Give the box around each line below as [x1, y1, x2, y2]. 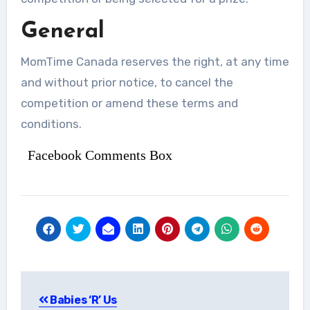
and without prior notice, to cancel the [20, 75, 233, 89]
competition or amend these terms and [20, 95, 238, 110]
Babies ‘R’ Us [48, 293, 117, 307]
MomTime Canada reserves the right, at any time [20, 54, 289, 69]
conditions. [20, 116, 82, 131]
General [20, 21, 104, 44]
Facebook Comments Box [27, 147, 172, 163]
